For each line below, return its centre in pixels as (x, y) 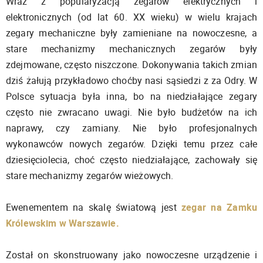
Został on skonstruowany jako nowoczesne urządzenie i (131, 254)
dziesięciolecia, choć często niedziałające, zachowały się (131, 159)
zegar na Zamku (219, 207)
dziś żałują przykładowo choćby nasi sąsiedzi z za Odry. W (131, 80)
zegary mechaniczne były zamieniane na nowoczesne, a (131, 33)
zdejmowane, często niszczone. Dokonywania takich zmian (131, 64)
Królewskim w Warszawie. (63, 223)
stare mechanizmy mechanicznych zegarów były (131, 48)
